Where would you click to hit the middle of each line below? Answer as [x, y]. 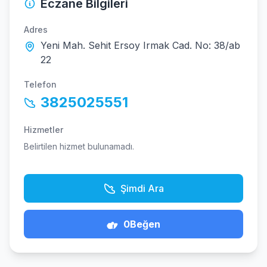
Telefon [40, 84]
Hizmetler [44, 130]
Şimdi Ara [142, 188]
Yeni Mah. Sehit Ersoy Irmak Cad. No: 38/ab [140, 45]
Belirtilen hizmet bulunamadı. [79, 146]
